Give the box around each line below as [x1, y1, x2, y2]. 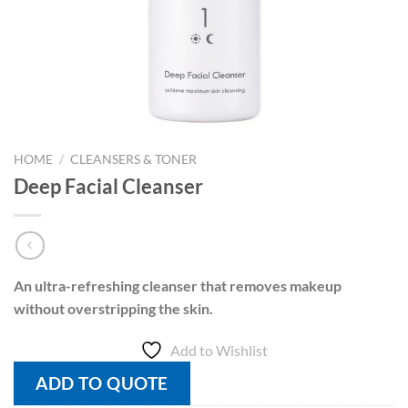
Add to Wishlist [170, 342, 268, 360]
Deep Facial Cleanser [14, 173, 203, 199]
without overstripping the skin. [14, 300, 213, 318]
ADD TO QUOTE [36, 372, 168, 394]
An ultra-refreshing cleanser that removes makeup [14, 277, 342, 295]
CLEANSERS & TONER [70, 152, 198, 167]
